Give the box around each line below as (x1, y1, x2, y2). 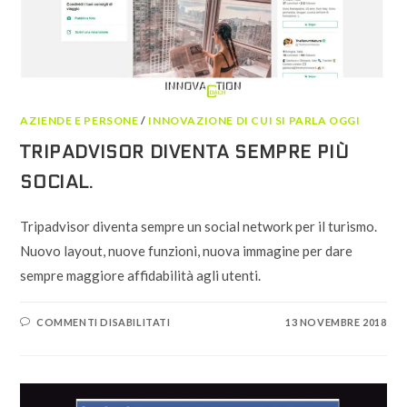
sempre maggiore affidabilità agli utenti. (20, 266, 262, 283)
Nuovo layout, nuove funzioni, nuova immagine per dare (20, 242, 353, 259)
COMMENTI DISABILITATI (36, 315, 171, 328)
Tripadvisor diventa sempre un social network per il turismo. (20, 217, 378, 234)
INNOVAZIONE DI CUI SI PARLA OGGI (148, 113, 361, 127)
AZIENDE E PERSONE (20, 113, 139, 127)
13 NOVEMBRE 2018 (284, 315, 387, 328)
